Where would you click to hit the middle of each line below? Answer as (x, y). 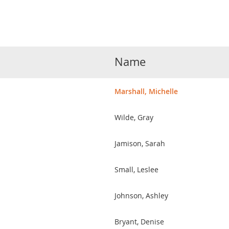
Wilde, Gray (134, 117)
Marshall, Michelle (146, 91)
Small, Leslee (136, 169)
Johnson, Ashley (141, 196)
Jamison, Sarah (140, 143)
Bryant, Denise (139, 222)
